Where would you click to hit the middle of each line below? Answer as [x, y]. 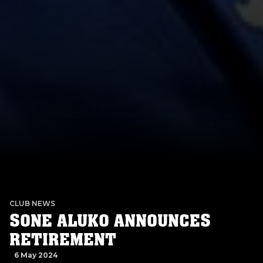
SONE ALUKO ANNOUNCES [110, 221]
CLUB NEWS [32, 203]
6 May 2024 [36, 255]
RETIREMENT [63, 240]
